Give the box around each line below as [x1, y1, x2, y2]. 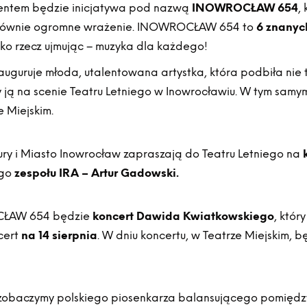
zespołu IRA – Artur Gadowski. [14, 167, 180, 180]
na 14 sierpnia [21, 229, 98, 242]
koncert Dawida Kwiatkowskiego [93, 210, 275, 223]
